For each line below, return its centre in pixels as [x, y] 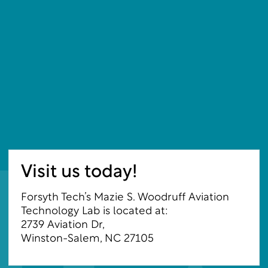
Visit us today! [79, 172]
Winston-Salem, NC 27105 [87, 239]
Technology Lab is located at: [95, 211]
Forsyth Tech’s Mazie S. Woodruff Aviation [125, 197]
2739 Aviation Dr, [64, 225]
